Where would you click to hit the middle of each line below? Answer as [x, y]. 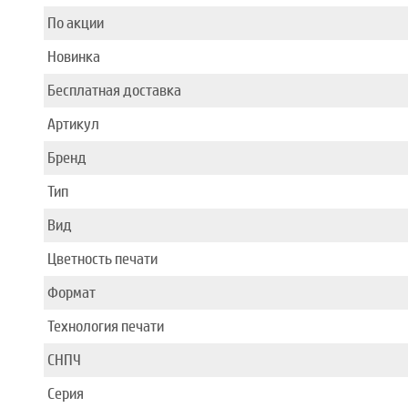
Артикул [73, 124]
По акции [76, 23]
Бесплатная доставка [114, 91]
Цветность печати [102, 259]
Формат [71, 293]
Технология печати [106, 326]
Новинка [74, 57]
